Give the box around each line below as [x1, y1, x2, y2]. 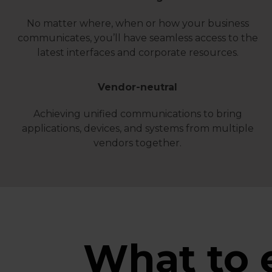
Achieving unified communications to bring [33, 108, 242, 120]
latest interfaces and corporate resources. [36, 46, 239, 58]
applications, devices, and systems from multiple [21, 123, 254, 135]
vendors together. [93, 137, 182, 149]
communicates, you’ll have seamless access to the [17, 32, 258, 44]
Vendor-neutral [98, 81, 178, 93]
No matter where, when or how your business [26, 17, 249, 29]
